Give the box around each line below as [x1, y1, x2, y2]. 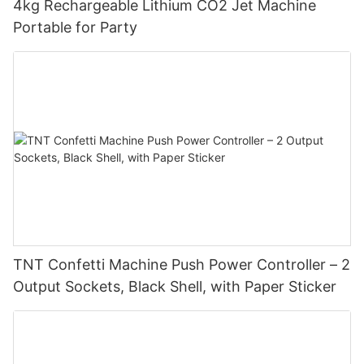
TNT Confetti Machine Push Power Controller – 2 [13, 255, 350, 273]
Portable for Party [13, 19, 137, 37]
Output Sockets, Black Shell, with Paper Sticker [13, 277, 336, 295]
